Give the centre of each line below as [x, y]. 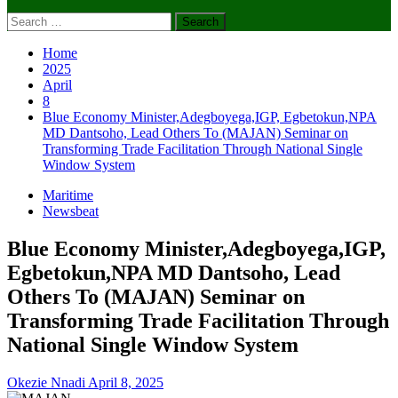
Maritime [68, 195]
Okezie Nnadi [48, 382]
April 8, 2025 [126, 382]
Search [25, 19]
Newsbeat [71, 211]
